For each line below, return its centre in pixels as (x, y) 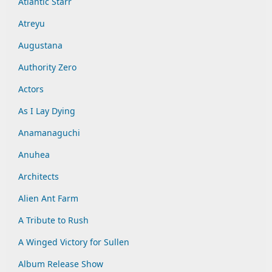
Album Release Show (61, 264)
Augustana (40, 45)
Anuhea (34, 155)
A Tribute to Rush (53, 220)
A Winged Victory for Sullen (74, 242)
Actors (31, 89)
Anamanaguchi (49, 133)
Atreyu (32, 23)
